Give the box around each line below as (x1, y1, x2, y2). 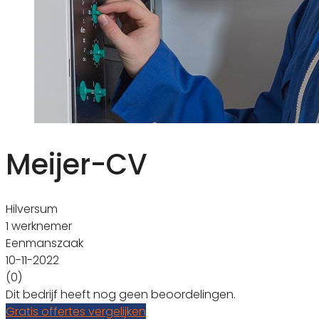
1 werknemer (6, 217, 72, 234)
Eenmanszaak (6, 234, 83, 251)
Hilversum (6, 200, 58, 217)
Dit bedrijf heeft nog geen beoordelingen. (6, 286, 236, 303)
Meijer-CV (6, 144, 147, 184)
